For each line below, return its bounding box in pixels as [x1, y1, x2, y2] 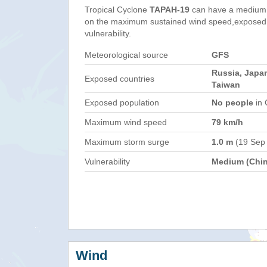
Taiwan [212, 80, 240, 89]
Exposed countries [85, 74, 154, 83]
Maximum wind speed [85, 117, 167, 127]
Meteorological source [85, 50, 168, 60]
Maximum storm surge [85, 137, 169, 147]
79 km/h [212, 117, 243, 127]
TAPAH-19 [150, 5, 190, 14]
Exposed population [85, 98, 159, 107]
